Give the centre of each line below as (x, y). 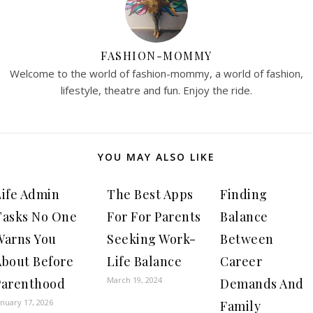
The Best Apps (150, 194)
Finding (244, 194)
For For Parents (154, 217)
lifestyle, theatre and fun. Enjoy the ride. (156, 90)
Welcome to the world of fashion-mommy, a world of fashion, (156, 73)
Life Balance (144, 261)
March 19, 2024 (134, 280)
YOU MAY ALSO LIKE (156, 157)
